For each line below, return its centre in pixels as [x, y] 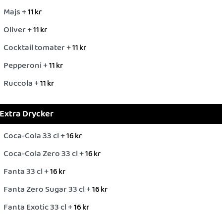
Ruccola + [22, 84]
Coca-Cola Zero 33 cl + [44, 154]
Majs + [16, 12]
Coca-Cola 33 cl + [35, 136]
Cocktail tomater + [38, 48]
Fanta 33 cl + [27, 172]
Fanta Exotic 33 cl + [39, 208]
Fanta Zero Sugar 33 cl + [48, 190]
